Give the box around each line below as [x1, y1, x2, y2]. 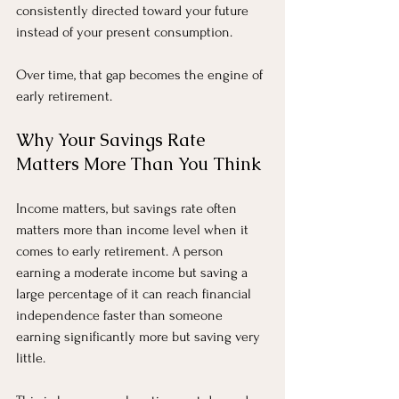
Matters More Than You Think [16, 151, 261, 175]
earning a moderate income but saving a [16, 264, 251, 281]
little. [16, 349, 45, 366]
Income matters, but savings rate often [16, 199, 240, 216]
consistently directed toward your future [16, 2, 252, 19]
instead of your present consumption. [16, 23, 232, 40]
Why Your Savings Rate [16, 127, 209, 151]
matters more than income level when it [16, 221, 252, 238]
